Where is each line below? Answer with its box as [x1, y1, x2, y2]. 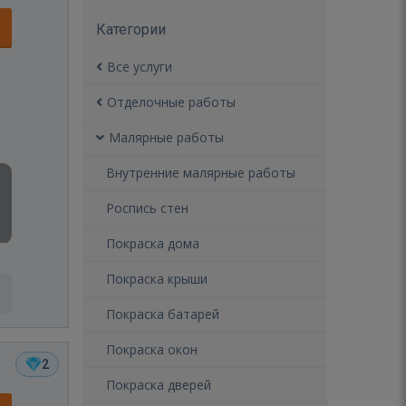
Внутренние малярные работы [106, 164, 295, 181]
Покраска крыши [106, 270, 208, 287]
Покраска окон [106, 341, 198, 358]
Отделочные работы [107, 93, 236, 111]
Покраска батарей [106, 305, 219, 323]
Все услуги [107, 58, 172, 75]
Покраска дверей [106, 376, 211, 393]
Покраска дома [106, 235, 199, 252]
